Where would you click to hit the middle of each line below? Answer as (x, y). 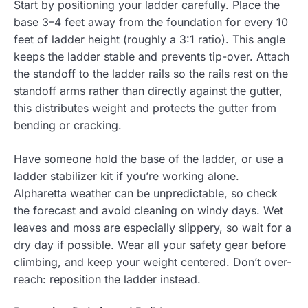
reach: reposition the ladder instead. (107, 279)
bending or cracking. (68, 125)
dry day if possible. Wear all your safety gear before (150, 244)
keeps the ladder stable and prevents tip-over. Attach (152, 56)
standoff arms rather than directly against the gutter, (148, 90)
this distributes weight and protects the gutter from (145, 108)
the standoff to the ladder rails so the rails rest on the (151, 73)
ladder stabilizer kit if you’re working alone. (126, 176)
